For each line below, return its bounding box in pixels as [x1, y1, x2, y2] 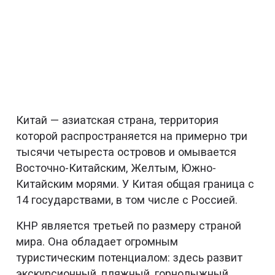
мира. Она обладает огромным [16, 234, 179, 248]
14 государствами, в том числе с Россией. [16, 193, 238, 207]
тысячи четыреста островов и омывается [16, 145, 237, 159]
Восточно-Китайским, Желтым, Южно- [16, 161, 217, 175]
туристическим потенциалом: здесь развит [16, 250, 243, 264]
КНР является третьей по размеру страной [16, 219, 242, 232]
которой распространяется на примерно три [16, 130, 248, 143]
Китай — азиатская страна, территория [16, 114, 219, 127]
